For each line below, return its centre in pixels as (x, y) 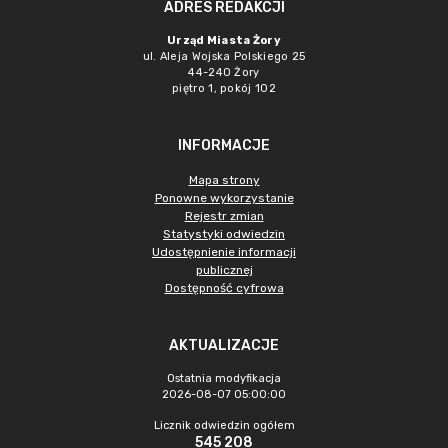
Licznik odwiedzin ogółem (224, 425)
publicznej (224, 270)
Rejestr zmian (224, 216)
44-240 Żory (224, 72)
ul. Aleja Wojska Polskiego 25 (224, 56)
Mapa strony (224, 180)
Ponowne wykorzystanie (224, 198)
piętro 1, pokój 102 (224, 88)
